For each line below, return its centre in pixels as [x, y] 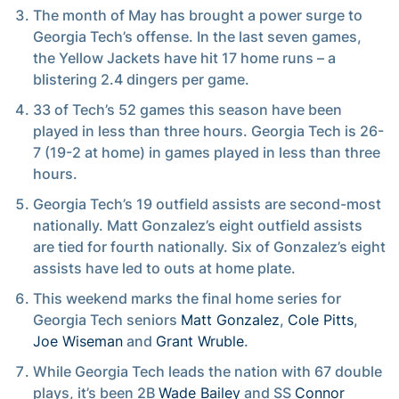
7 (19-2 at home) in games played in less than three [207, 152]
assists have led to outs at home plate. [164, 268]
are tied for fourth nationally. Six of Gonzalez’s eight [209, 246]
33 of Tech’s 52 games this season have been [187, 109]
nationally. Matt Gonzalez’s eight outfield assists [198, 225]
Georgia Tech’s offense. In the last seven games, [197, 36]
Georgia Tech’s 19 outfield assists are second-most [207, 204]
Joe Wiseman [78, 341]
